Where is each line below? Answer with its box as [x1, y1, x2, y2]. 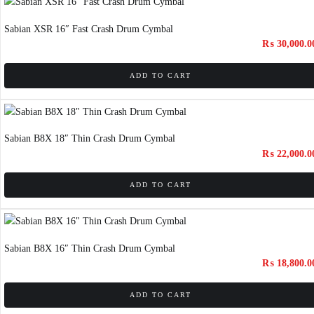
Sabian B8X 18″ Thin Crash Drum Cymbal [4, 133, 175, 144]
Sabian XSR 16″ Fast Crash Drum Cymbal [4, 23, 173, 34]
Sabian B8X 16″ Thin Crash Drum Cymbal [4, 243, 175, 254]
